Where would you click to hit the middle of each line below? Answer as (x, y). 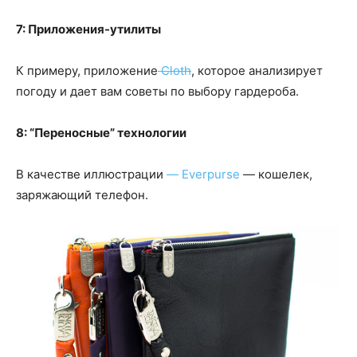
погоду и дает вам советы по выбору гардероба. (157, 92)
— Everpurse (202, 175)
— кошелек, (276, 175)
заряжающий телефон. (82, 195)
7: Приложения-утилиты (88, 29)
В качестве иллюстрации (90, 175)
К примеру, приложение (87, 71)
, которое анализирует (257, 71)
